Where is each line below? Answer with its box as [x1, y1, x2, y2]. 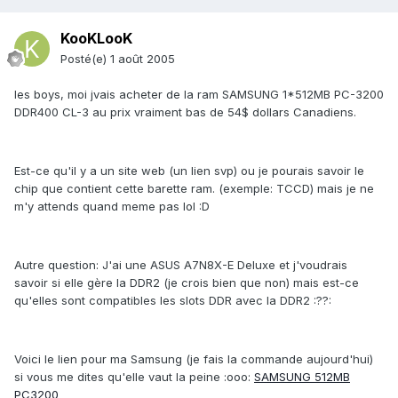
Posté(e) [60, 52, 110, 67]
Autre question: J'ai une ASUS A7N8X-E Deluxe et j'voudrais [14, 258, 347, 273]
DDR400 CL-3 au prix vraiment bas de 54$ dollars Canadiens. [14, 105, 356, 120]
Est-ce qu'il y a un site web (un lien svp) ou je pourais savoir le [14, 163, 364, 179]
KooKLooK [60, 29, 132, 48]
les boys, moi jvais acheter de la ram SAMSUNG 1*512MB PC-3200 [14, 87, 384, 102]
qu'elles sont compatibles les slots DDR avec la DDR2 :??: [14, 293, 331, 308]
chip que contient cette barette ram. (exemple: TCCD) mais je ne [14, 181, 374, 196]
